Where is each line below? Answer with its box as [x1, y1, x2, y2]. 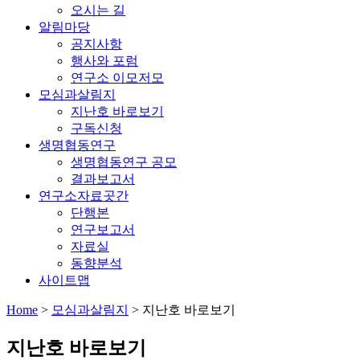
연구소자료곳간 [39, 188, 129, 202]
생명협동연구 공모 [71, 154, 177, 169]
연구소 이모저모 [71, 70, 164, 84]
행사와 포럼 [71, 53, 138, 67]
